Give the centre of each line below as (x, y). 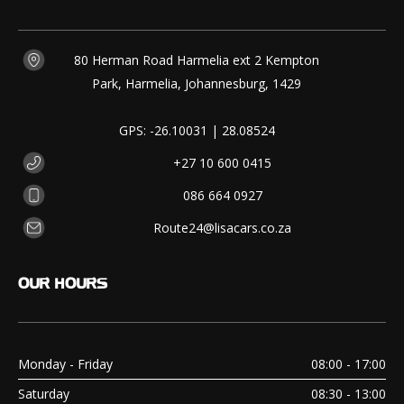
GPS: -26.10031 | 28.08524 (197, 130)
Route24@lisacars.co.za (222, 228)
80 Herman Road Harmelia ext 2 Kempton (197, 60)
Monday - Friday (65, 364)
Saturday (44, 394)
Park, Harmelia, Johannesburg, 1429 (197, 83)
